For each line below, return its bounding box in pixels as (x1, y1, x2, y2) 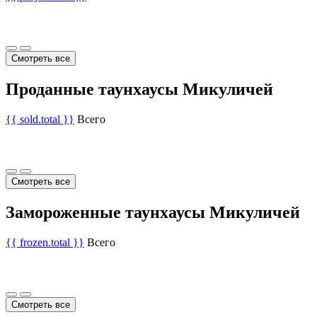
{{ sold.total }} (6, 113, 74, 125)
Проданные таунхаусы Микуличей (6, 79, 273, 98)
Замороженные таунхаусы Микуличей (6, 202, 300, 221)
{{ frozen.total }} (6, 236, 84, 248)
